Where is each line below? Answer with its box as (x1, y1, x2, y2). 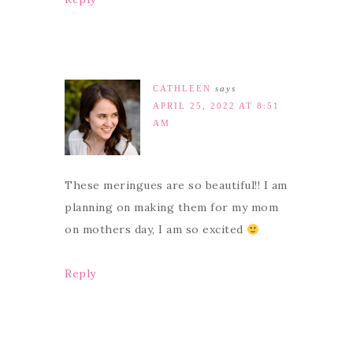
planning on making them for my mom (65, 200, 278, 215)
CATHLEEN (153, 84, 211, 94)
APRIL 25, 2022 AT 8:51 (153, 101, 280, 111)
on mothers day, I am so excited (65, 222, 247, 237)
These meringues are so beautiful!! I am (65, 178, 288, 193)
